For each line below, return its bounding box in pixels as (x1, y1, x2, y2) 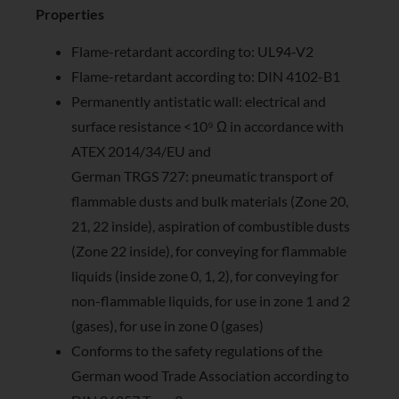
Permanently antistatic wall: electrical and (71, 92, 326, 110)
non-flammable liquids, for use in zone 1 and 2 (71, 291, 350, 309)
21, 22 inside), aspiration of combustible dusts (71, 216, 350, 234)
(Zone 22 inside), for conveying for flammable (71, 241, 346, 259)
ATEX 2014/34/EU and (71, 142, 211, 159)
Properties (36, 4, 104, 22)
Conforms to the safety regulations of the (71, 341, 322, 359)
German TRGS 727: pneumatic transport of (71, 167, 333, 184)
